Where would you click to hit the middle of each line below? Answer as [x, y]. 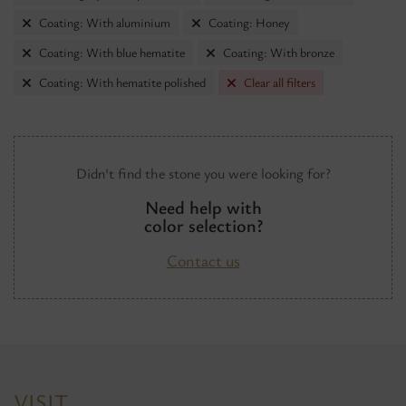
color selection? [203, 225]
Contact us [203, 260]
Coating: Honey [249, 22]
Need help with [203, 207]
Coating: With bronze [279, 52]
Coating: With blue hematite [112, 52]
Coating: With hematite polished [122, 82]
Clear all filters [280, 82]
